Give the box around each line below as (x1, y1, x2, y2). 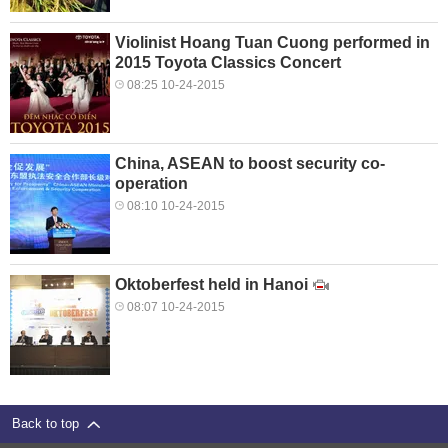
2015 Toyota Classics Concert (115, 54, 341, 72)
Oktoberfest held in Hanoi (115, 276, 308, 294)
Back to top (12, 416, 87, 432)
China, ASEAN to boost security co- (115, 155, 385, 173)
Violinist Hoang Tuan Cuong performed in (115, 34, 430, 52)
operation (115, 175, 188, 193)
